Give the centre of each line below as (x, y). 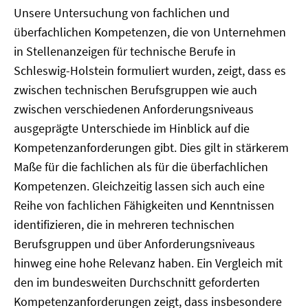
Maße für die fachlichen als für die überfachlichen (141, 167)
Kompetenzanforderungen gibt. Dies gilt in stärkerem (151, 147)
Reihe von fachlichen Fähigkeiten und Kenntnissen (144, 205)
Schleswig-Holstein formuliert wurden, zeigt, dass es (150, 70)
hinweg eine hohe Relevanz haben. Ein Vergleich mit (148, 263)
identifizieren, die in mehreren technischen (124, 224)
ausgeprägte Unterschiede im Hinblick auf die (132, 128)
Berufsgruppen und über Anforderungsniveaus (134, 244)
